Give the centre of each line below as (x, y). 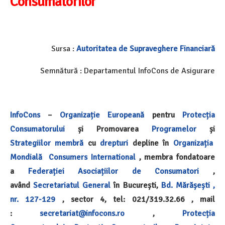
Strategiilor (30, 143)
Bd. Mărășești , (188, 185)
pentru (163, 115)
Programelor (174, 129)
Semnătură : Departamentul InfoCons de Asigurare (128, 71)
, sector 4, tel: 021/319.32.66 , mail (135, 199)
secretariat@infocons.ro (82, 213)
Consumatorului (37, 129)
